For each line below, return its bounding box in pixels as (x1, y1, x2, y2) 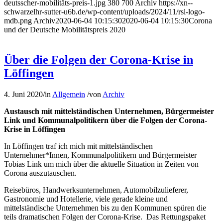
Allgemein (52, 90, 85, 99)
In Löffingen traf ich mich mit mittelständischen (4, 142, 153, 151)
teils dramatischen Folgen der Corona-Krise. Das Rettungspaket (4, 213, 206, 222)
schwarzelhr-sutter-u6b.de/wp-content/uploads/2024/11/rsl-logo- (4, 7, 205, 16)
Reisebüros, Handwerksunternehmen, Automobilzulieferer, (4, 186, 188, 195)
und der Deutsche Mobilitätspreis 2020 (4, 25, 125, 34)
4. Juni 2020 (4, 90, 43, 99)
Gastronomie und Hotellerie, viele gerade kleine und (4, 195, 168, 204)
